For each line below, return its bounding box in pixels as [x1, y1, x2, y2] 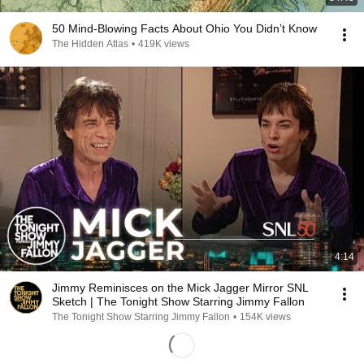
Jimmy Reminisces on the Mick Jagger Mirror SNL [52, 281, 309, 294]
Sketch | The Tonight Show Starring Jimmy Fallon [52, 295, 305, 308]
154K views [240, 311, 291, 323]
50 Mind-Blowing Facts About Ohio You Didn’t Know [52, 22, 317, 35]
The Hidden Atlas [52, 38, 128, 50]
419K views [138, 38, 189, 50]
